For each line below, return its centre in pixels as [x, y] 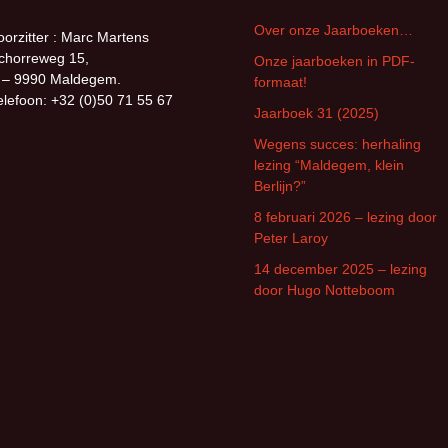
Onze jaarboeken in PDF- [334, 61]
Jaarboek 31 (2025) [316, 113]
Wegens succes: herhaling [337, 144]
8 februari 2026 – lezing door [345, 217]
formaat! [280, 82]
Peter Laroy [291, 238]
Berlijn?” [280, 186]
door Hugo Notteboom [324, 290]
